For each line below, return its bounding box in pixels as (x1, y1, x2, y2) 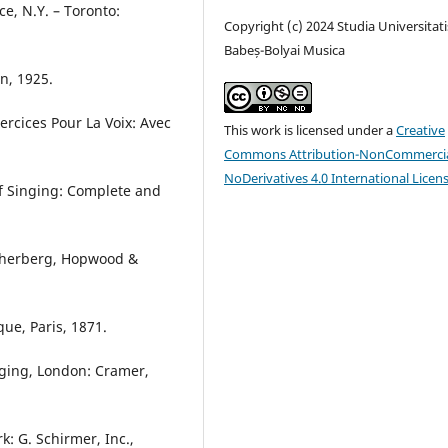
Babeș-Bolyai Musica (224, 40, 346, 59)
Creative (396, 120, 446, 139)
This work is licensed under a (224, 120, 397, 139)
